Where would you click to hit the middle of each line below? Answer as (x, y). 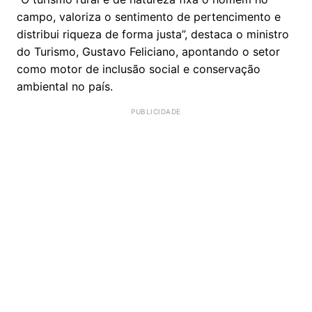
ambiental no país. (65, 86)
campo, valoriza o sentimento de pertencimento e (149, 16)
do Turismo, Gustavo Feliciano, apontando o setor (148, 51)
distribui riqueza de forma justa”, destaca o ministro (153, 34)
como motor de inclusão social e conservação (139, 69)
